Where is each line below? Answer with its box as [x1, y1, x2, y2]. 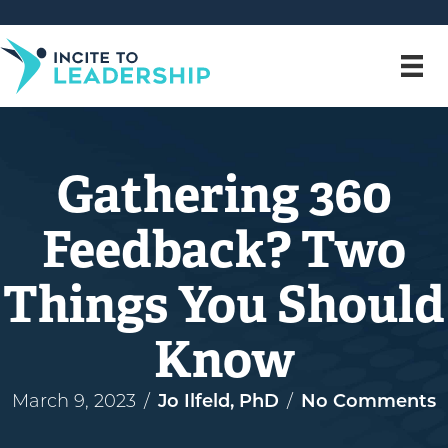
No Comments [301, 389, 436, 412]
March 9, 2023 [12, 389, 136, 412]
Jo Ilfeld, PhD [158, 389, 279, 412]
